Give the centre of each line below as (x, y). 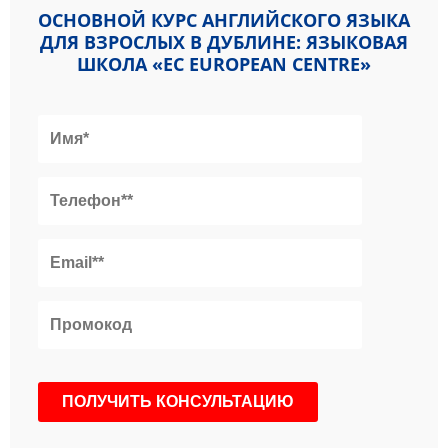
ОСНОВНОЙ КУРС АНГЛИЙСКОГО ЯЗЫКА (224, 19)
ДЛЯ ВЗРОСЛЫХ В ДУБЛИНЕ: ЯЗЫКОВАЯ (224, 41)
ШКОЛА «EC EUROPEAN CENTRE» (224, 63)
